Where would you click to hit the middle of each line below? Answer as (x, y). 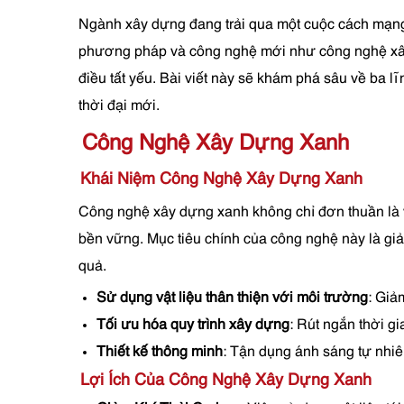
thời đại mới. (119, 106)
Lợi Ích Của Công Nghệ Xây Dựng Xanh (226, 381)
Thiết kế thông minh (160, 353)
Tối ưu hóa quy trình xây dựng (193, 326)
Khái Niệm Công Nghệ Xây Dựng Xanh (221, 179)
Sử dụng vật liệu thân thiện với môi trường (232, 298)
